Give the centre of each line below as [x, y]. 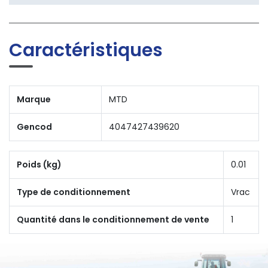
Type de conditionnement [74, 192]
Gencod [34, 127]
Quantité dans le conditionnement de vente [113, 220]
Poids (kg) [39, 165]
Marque [34, 100]
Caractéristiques [86, 51]
